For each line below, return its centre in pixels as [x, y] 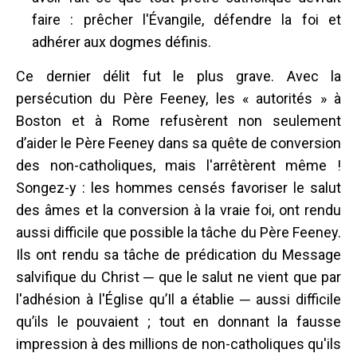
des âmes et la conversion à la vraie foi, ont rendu [178, 210]
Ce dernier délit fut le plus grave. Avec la [178, 76]
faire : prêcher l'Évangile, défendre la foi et [186, 19]
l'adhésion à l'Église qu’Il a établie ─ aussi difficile [178, 299]
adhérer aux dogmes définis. [122, 41]
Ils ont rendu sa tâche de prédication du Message [178, 254]
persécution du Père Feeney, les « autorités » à [178, 98]
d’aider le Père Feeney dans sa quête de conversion [178, 143]
